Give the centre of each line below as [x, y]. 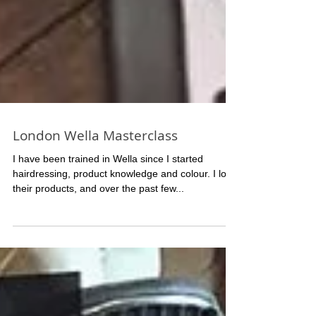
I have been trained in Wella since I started [108, 226]
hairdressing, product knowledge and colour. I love [125, 241]
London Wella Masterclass [95, 203]
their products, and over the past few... [98, 256]
